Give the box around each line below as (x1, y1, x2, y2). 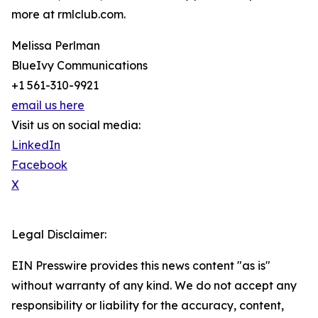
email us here (11, 98, 84, 113)
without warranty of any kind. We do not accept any (11, 278, 297, 293)
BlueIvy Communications (11, 58, 148, 73)
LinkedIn (11, 138, 60, 153)
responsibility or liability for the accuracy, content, (11, 298, 284, 313)
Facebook (11, 158, 67, 172)
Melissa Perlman (11, 38, 100, 53)
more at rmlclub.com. (11, 7, 126, 22)
